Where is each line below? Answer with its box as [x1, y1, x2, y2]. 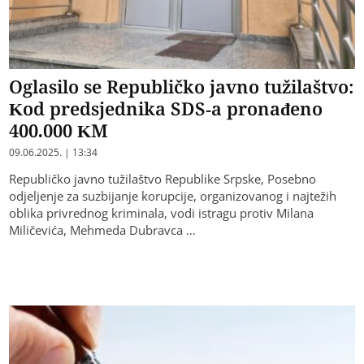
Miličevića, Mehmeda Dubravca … [9, 222, 197, 239]
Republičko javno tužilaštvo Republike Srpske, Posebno [9, 171, 317, 188]
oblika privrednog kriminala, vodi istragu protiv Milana [9, 205, 314, 222]
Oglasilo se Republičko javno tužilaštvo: [9, 74, 355, 99]
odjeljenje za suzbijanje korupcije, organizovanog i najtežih [9, 188, 337, 205]
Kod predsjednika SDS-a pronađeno [9, 96, 323, 121]
